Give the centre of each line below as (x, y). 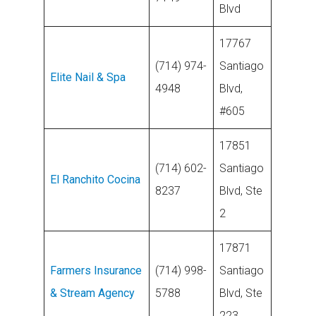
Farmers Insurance (96, 271)
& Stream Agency (93, 293)
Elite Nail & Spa (88, 77)
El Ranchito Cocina (96, 180)
